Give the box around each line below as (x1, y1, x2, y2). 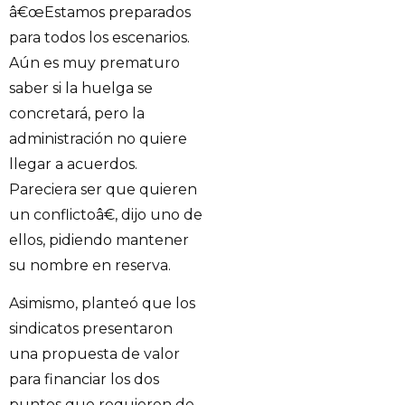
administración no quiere (9, 129, 187, 147)
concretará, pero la (9, 104, 145, 122)
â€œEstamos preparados (9, 3, 191, 21)
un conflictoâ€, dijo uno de (9, 205, 202, 223)
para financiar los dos (9, 370, 159, 388)
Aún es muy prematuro (9, 53, 180, 71)
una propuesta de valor (9, 344, 180, 363)
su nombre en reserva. (9, 256, 171, 274)
